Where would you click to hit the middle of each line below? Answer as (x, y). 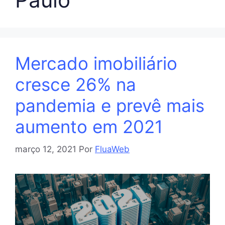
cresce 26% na (76, 85)
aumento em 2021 (89, 127)
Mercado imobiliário (96, 64)
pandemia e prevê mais (110, 106)
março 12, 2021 (46, 149)
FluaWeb (112, 149)
